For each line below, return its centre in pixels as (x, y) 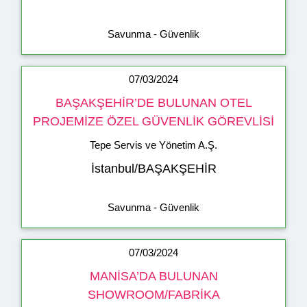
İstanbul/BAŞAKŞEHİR (153, 169)
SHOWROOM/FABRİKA (153, 295)
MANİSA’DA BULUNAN (153, 277)
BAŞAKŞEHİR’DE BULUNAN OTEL (153, 103)
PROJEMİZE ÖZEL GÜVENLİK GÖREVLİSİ (153, 122)
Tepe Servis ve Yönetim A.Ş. (153, 145)
